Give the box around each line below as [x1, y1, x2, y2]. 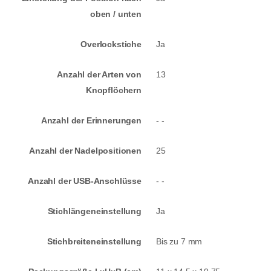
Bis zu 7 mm [156, 237, 203, 247]
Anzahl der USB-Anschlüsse [28, 176, 142, 186]
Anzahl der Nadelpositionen [29, 146, 142, 156]
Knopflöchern [85, 85, 142, 96]
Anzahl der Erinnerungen [41, 116, 142, 126]
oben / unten [90, 9, 142, 19]
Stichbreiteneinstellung [47, 237, 142, 247]
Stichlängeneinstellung [47, 206, 142, 217]
